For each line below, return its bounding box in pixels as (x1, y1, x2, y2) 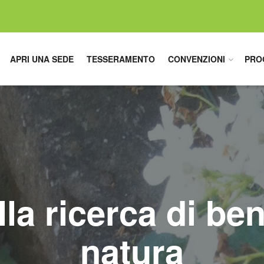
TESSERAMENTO (87, 53, 155, 65)
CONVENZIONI (168, 53, 225, 65)
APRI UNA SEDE (10, 53, 74, 65)
